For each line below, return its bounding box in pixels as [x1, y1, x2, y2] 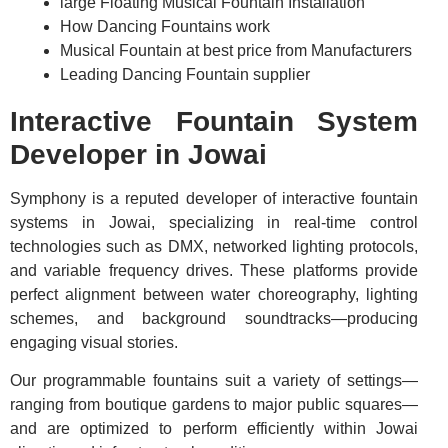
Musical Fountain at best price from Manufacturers [60, 42, 412, 60]
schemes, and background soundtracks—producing [10, 310, 418, 328]
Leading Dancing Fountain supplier [60, 66, 310, 84]
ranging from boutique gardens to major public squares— [10, 396, 418, 414]
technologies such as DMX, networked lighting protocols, [10, 238, 418, 256]
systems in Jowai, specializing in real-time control [10, 214, 418, 232]
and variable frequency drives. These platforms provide [10, 262, 418, 280]
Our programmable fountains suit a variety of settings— [10, 372, 418, 390]
